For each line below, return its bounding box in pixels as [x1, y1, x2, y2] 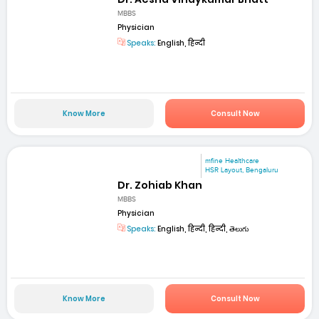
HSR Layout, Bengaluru [205, 165, 279, 174]
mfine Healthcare [205, 156, 260, 165]
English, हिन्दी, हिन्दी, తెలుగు [156, 224, 249, 234]
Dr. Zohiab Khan [117, 177, 203, 192]
